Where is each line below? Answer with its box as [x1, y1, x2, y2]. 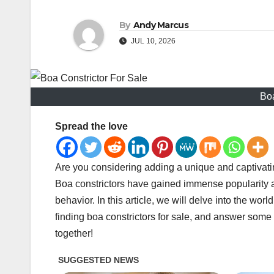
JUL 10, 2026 [129, 37, 176, 46]
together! [55, 228, 93, 239]
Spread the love [55, 121, 128, 132]
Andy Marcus [133, 20, 188, 31]
